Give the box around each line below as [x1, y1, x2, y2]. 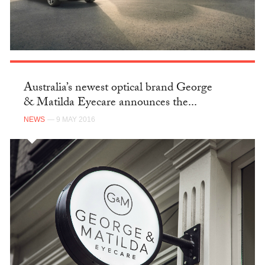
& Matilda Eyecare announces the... [23, 93, 197, 114]
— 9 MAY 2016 [47, 115, 95, 124]
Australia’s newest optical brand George [23, 79, 212, 99]
